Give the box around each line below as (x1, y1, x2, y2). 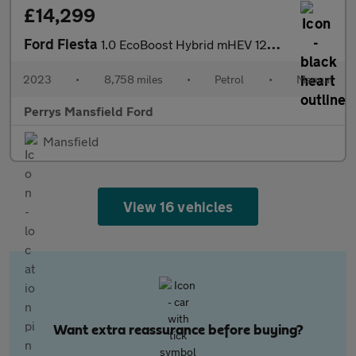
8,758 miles (103, 72, 163, 86)
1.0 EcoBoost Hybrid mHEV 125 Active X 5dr (101, 37, 267, 52)
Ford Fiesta (24, 35, 101, 52)
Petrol (215, 72, 245, 86)
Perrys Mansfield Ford (24, 103, 153, 118)
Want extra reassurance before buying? (52, 323, 304, 338)
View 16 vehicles (123, 198, 233, 215)
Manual (296, 72, 333, 86)
